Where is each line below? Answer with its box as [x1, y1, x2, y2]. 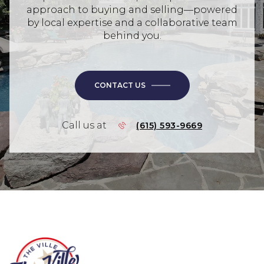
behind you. [103, 30, 161, 42]
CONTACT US [94, 81, 146, 90]
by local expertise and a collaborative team [27, 17, 237, 29]
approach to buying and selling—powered [27, 4, 237, 16]
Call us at [62, 120, 107, 131]
